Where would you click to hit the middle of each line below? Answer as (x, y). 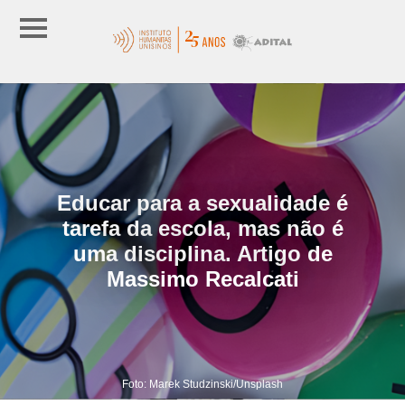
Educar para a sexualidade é (202, 202)
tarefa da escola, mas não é (202, 228)
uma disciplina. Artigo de (202, 253)
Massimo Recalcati (202, 278)
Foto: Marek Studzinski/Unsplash (202, 384)
